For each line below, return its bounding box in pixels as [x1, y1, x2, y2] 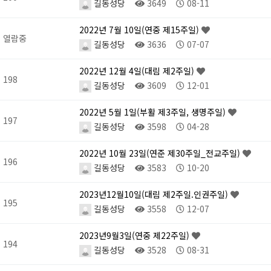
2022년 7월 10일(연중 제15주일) [79, 24, 201, 36]
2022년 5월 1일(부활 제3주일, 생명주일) [79, 106, 228, 119]
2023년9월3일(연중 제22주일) [79, 229, 192, 242]
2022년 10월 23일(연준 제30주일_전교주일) [79, 147, 243, 160]
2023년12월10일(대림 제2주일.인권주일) [79, 188, 230, 201]
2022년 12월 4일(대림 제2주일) [79, 65, 197, 77]
